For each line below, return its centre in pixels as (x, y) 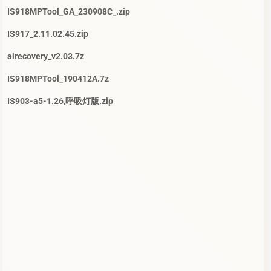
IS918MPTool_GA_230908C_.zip (69, 12)
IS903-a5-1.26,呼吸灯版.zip (60, 101)
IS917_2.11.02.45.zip (48, 34)
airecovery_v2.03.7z (46, 57)
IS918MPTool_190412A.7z (58, 79)
